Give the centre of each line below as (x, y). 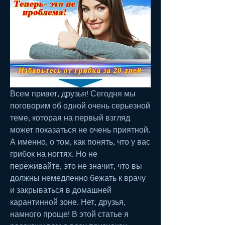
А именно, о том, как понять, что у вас (80, 141)
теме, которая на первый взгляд (70, 117)
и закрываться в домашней (61, 189)
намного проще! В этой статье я (69, 213)
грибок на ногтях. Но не (54, 153)
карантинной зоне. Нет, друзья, (68, 201)
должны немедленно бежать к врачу (78, 177)
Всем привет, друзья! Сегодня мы (73, 93)
